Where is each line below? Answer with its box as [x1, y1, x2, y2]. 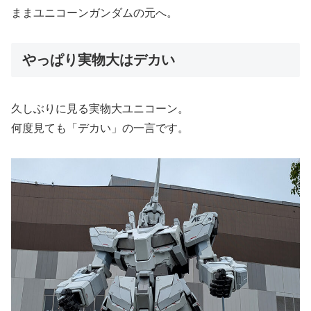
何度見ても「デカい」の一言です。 [11, 122, 189, 135]
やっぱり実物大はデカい [22, 51, 175, 67]
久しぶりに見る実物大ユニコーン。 [11, 103, 189, 115]
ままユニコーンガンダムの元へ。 [11, 6, 178, 19]
